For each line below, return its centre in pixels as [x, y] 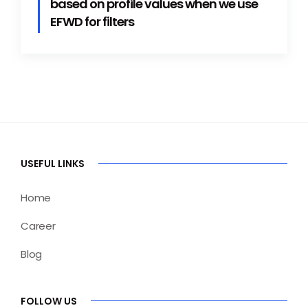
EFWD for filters [92, 22]
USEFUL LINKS [53, 163]
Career [38, 226]
